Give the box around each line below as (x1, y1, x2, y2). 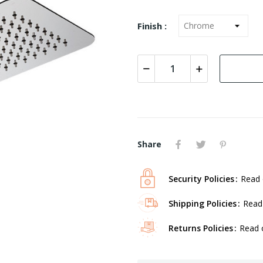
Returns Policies (168, 222, 233, 234)
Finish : (137, 19, 167, 32)
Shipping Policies (168, 197, 237, 209)
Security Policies (168, 173, 234, 184)
